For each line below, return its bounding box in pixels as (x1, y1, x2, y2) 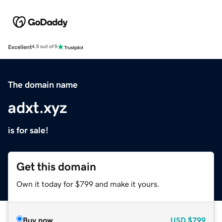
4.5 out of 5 (32, 44, 57, 50)
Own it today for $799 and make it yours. (16, 179, 160, 188)
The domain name (8, 80, 78, 89)
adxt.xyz (8, 99, 67, 115)
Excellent (8, 44, 32, 50)
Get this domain (16, 161, 96, 172)
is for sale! (8, 125, 49, 135)
